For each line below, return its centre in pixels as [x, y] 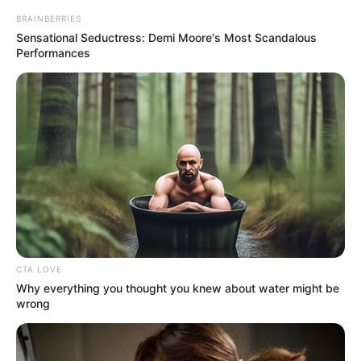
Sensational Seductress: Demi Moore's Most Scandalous [166, 38]
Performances [53, 53]
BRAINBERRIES [49, 19]
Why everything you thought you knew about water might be [178, 288]
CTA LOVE [39, 270]
